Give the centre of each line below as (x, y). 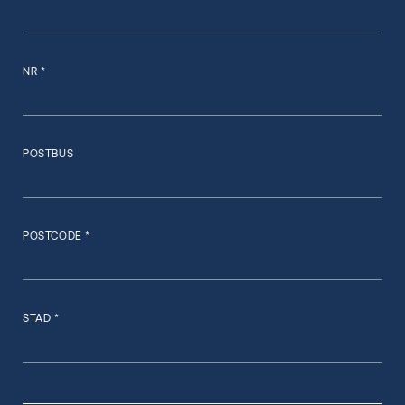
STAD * (41, 318)
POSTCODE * (57, 236)
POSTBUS (48, 154)
